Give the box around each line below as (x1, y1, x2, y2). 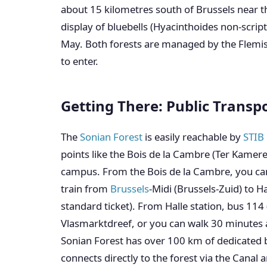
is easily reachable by (142, 130, 243, 144)
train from (61, 182, 110, 195)
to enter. (61, 54, 98, 68)
